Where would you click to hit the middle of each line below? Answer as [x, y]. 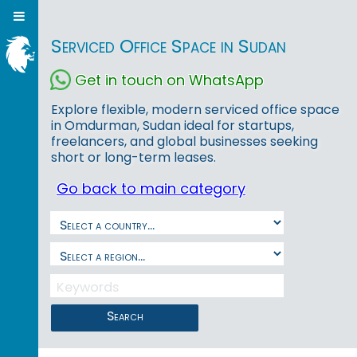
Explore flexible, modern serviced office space [195, 110]
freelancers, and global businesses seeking [184, 142]
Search [125, 316]
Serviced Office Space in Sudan [168, 46]
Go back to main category [151, 189]
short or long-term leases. [133, 158]
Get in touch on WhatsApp [169, 80]
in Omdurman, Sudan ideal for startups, [173, 126]
